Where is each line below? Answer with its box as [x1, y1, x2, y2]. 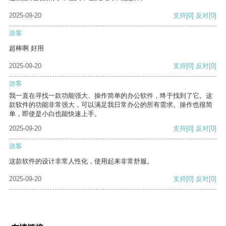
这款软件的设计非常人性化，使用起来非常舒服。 [9, 157, 153, 165]
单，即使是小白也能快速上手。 [9, 110, 101, 118]
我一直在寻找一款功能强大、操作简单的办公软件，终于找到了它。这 [9, 92, 212, 100]
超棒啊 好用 [9, 44, 44, 52]
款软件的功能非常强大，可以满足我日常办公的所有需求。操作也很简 [9, 101, 212, 109]
